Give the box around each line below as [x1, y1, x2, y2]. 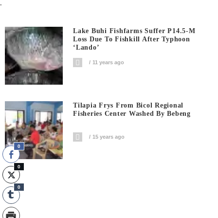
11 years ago [92, 59, 125, 65]
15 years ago [92, 134, 125, 140]
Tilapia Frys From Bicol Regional [73, 102, 184, 109]
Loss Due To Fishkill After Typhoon [73, 36, 190, 43]
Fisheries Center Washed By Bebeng [73, 110, 191, 118]
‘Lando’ [73, 44, 100, 51]
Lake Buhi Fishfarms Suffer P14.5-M [73, 27, 196, 35]
